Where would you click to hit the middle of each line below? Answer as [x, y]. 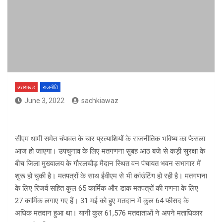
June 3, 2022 [44, 101]
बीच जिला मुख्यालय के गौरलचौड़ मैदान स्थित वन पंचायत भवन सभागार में [108, 164]
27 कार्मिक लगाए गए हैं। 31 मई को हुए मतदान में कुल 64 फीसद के [102, 201]
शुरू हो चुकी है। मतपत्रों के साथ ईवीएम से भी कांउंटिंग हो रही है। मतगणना [111, 176]
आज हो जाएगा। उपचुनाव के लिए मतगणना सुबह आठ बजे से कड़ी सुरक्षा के [110, 151]
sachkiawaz [100, 101]
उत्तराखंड [26, 88]
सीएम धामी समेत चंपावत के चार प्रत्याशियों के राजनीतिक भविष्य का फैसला [110, 139]
